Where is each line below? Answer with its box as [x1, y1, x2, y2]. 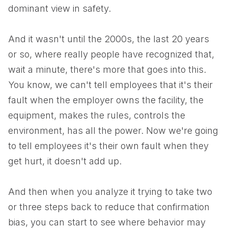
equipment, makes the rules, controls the [8, 110, 185, 121]
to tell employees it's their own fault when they [8, 140, 209, 151]
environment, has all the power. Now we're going [8, 125, 218, 136]
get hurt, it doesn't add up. [8, 156, 122, 166]
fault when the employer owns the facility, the [8, 95, 204, 105]
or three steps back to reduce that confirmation [8, 202, 210, 212]
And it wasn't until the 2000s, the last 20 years [8, 34, 209, 44]
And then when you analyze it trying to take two [8, 186, 212, 197]
